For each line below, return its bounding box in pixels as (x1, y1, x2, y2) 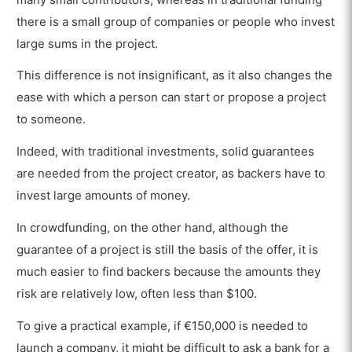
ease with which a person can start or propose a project (16, 90, 327, 105)
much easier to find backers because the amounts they (16, 264, 321, 280)
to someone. (16, 112, 86, 127)
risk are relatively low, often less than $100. (16, 286, 258, 302)
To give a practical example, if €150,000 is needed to (16, 317, 309, 333)
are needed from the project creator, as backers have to (16, 166, 326, 181)
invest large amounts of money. (16, 188, 191, 203)
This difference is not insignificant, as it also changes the (16, 68, 333, 83)
